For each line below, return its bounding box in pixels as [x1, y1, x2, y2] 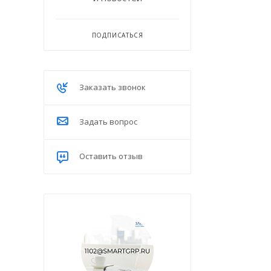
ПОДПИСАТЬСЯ [91, 30, 143, 39]
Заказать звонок [79, 81, 146, 93]
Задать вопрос [79, 116, 137, 127]
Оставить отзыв [79, 150, 143, 162]
